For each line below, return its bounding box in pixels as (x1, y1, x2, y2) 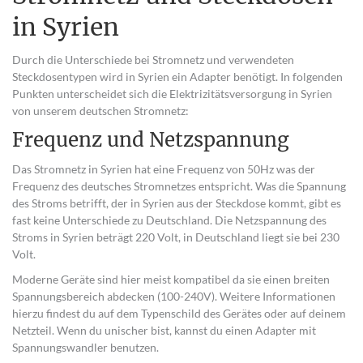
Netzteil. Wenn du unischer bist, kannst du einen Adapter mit (12, 323, 316, 337)
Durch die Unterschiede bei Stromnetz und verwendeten (12, 53, 294, 66)
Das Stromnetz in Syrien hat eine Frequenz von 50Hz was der (12, 162, 315, 176)
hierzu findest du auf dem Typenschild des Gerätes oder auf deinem (12, 306, 346, 320)
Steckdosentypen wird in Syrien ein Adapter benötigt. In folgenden (12, 70, 343, 83)
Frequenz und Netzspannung (12, 127, 289, 152)
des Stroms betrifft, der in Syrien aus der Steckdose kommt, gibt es (12, 196, 341, 210)
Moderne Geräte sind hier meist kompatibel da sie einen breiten (12, 272, 330, 286)
